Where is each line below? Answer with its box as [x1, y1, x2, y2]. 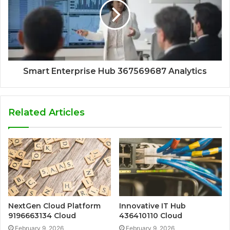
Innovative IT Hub [119, 201, 186, 210]
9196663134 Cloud [8, 210, 76, 220]
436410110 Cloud [119, 210, 182, 220]
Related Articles [8, 106, 85, 118]
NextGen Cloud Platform [8, 201, 101, 210]
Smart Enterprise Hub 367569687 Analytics [23, 66, 207, 76]
